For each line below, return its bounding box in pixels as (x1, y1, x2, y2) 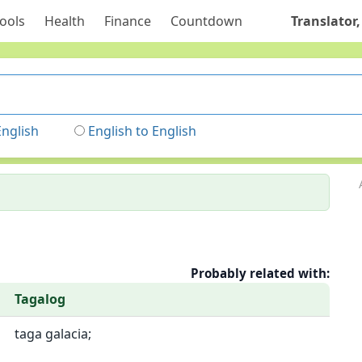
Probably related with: (191, 265, 330, 281)
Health (44, 12, 85, 30)
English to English (88, 122, 196, 140)
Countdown (170, 12, 242, 30)
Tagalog (15, 290, 65, 308)
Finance (103, 12, 151, 30)
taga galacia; (15, 325, 91, 343)
